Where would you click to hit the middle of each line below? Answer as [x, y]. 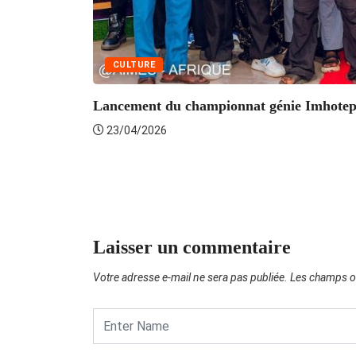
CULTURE [134, 64]
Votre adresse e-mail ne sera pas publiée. [190, 277]
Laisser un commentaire [192, 247]
